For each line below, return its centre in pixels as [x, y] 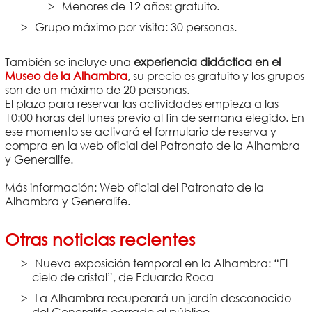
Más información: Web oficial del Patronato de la [134, 187]
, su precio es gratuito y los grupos [216, 76]
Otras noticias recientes [100, 239]
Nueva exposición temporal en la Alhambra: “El [162, 263]
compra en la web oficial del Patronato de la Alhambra [152, 145]
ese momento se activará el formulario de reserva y [140, 131]
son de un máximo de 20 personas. [97, 89]
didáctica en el [240, 62]
